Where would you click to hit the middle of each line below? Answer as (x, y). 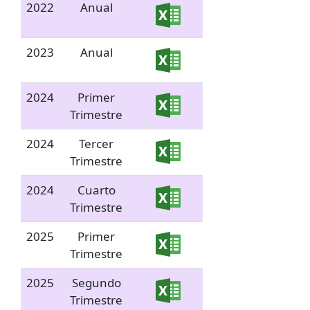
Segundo (96, 283)
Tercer (97, 144)
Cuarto (96, 190)
